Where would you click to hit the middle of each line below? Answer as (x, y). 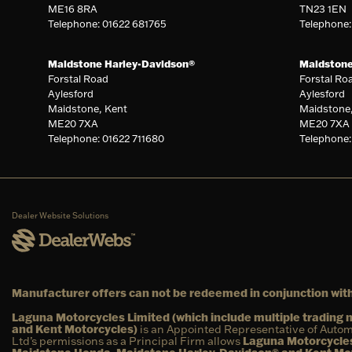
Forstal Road (79, 78)
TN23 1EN (323, 8)
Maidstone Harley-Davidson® (122, 63)
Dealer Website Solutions (60, 215)
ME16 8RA (73, 8)
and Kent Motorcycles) (75, 329)
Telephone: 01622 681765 (108, 23)
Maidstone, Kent (88, 108)
